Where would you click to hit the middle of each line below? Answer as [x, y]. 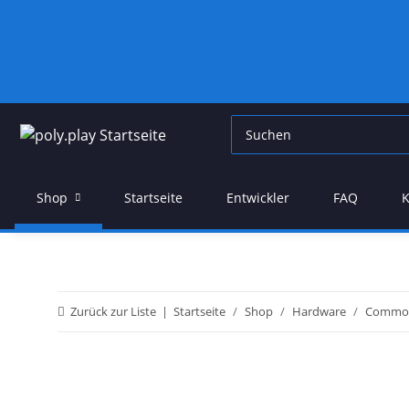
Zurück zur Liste [113, 311]
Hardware [319, 311]
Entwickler [258, 198]
